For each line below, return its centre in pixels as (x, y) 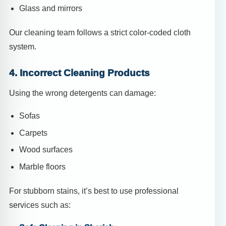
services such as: (40, 205)
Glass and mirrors (51, 8)
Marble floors (42, 166)
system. (23, 46)
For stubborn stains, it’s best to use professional (94, 191)
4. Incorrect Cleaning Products (79, 73)
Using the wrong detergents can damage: (82, 93)
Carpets (33, 133)
